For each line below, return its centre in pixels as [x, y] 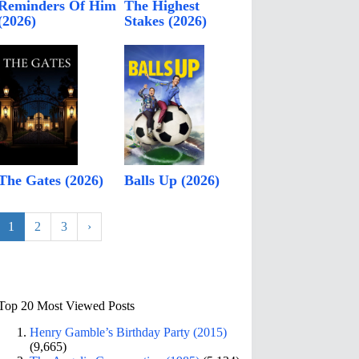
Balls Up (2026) [172, 181]
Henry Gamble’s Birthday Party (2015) [129, 332]
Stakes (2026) [166, 21]
